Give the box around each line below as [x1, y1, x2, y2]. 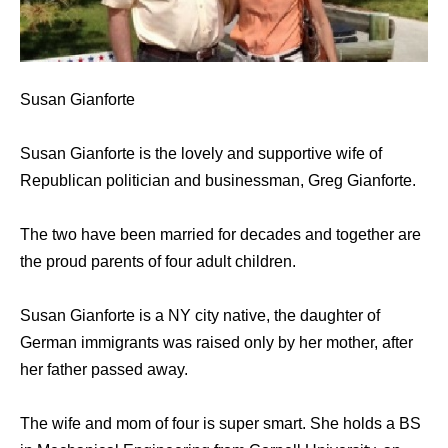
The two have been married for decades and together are [20, 226, 421, 244]
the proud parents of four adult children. [20, 253, 296, 271]
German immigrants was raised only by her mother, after [20, 334, 413, 352]
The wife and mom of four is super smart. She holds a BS [20, 415, 421, 433]
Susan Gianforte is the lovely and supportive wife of [20, 145, 382, 163]
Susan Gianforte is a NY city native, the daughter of [20, 307, 380, 325]
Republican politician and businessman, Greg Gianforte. [20, 172, 416, 190]
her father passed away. [20, 361, 188, 379]
